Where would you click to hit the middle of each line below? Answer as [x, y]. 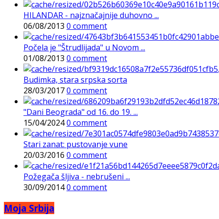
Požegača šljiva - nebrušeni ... [77, 177]
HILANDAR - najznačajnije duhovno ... [91, 15]
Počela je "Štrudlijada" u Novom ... [84, 48]
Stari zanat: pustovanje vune [76, 144]
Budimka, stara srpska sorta [75, 80]
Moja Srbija [29, 208]
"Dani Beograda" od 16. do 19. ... [81, 112]
